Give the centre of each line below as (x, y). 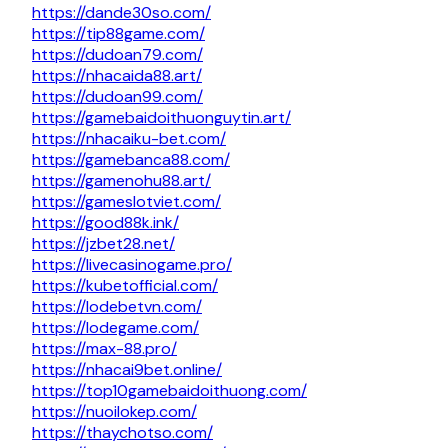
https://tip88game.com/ (118, 34)
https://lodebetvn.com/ (117, 307)
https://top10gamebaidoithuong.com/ (169, 391)
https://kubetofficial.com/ (125, 286)
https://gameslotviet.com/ (126, 202)
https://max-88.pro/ (104, 349)
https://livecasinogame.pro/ (132, 265)
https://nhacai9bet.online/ (127, 370)
